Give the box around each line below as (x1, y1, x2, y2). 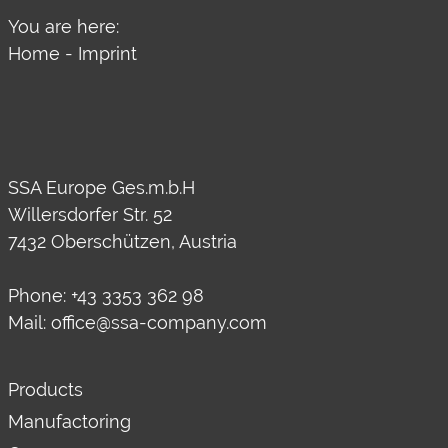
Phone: (8, 285, 71, 306)
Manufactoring (8, 411, 131, 432)
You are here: (8, 16, 119, 37)
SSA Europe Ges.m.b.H (8, 177, 195, 198)
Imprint (78, 43, 137, 64)
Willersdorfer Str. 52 (8, 204, 172, 225)
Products (8, 379, 83, 400)
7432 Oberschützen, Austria (8, 231, 237, 252)
